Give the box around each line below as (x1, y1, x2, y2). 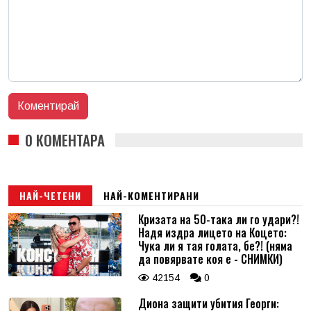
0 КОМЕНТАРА (25, 128, 105, 151)
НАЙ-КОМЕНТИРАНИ (103, 187, 199, 203)
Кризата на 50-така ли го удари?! (137, 210, 299, 228)
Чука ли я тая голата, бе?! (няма (137, 237, 292, 254)
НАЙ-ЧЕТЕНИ (19, 187, 81, 203)
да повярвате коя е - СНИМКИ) (137, 250, 283, 267)
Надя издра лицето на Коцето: (137, 224, 287, 241)
